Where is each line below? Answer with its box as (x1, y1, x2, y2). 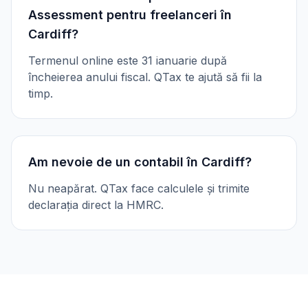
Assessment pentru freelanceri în (28, 8, 232, 22)
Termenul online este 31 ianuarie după (28, 54, 227, 67)
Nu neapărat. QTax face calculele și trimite (28, 181, 250, 195)
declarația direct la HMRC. (28, 198, 164, 212)
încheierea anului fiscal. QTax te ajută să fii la (28, 70, 262, 84)
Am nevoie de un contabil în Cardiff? (28, 155, 252, 169)
